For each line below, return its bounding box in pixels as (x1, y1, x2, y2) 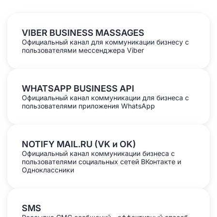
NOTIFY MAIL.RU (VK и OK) (22, 139, 136, 149)
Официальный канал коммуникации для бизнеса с (22, 93, 189, 102)
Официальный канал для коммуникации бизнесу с (22, 38, 189, 46)
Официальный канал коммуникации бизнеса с (22, 149, 175, 157)
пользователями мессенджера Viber (22, 46, 144, 54)
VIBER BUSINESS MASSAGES (22, 28, 144, 38)
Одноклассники (22, 166, 74, 174)
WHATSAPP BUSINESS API (22, 83, 134, 93)
